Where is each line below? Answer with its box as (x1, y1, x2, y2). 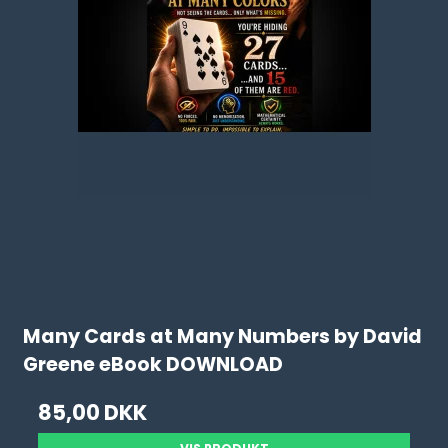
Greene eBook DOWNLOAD (23, 351, 284, 379)
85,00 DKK (38, 398, 148, 427)
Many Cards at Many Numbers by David (23, 323, 423, 351)
